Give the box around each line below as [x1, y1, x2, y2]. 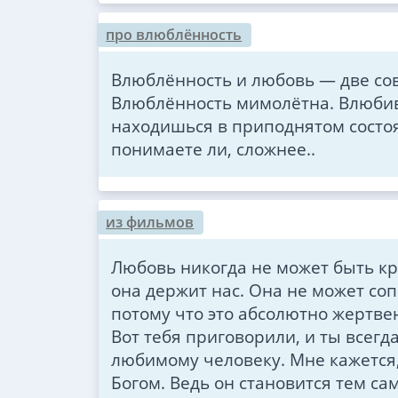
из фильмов [106, 211, 195, 232]
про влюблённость [106, 24, 243, 44]
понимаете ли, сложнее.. [110, 136, 315, 161]
